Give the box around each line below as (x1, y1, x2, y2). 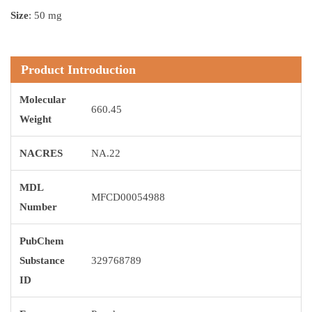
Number (19, 201, 57, 212)
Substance (19, 255, 65, 266)
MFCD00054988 (91, 192, 165, 203)
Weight (19, 114, 52, 125)
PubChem (19, 235, 64, 247)
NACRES (19, 148, 63, 159)
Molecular (19, 94, 66, 105)
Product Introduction (21, 63, 136, 77)
